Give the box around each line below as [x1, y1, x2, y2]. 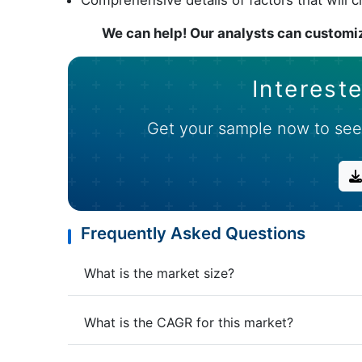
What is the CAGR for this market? [84, 314, 293, 331]
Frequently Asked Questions [81, 222, 305, 243]
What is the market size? [157, 265, 234, 282]
